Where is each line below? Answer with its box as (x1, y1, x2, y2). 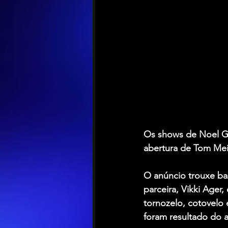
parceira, (144, 184, 181, 195)
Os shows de (144, 129, 199, 140)
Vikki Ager (181, 184, 221, 195)
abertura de (144, 142, 193, 154)
